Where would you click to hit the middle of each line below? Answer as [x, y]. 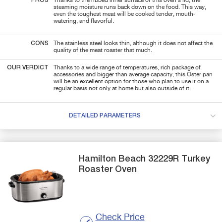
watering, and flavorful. [84, 21]
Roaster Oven [108, 169]
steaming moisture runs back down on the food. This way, [130, 7]
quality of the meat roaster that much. [103, 50]
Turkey [195, 159]
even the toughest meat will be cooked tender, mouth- [125, 14]
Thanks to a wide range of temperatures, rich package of [127, 68]
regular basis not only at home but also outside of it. [123, 88]
